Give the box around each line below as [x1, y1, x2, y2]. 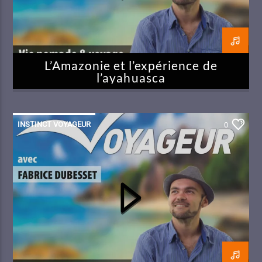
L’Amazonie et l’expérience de [44, 57, 218, 73]
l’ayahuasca [96, 70, 166, 85]
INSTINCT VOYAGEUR [18, 119, 91, 129]
